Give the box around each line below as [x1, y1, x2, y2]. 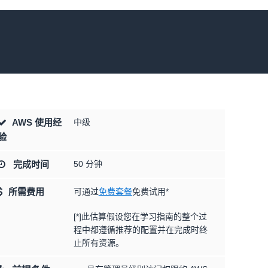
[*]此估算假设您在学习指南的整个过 [73, 212, 207, 221]
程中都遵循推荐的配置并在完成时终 [73, 225, 208, 234]
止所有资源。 [73, 238, 124, 248]
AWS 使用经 [9, 117, 62, 127]
